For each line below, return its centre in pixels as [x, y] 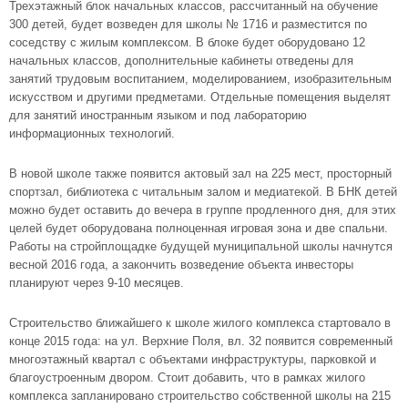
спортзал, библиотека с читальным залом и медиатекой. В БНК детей [203, 192]
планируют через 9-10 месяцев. [97, 283]
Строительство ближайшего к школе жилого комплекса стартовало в [200, 323]
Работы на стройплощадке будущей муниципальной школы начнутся [201, 246]
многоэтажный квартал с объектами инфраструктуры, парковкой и [193, 359]
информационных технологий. [92, 133]
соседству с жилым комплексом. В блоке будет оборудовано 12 [187, 42]
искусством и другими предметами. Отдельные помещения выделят [200, 97]
